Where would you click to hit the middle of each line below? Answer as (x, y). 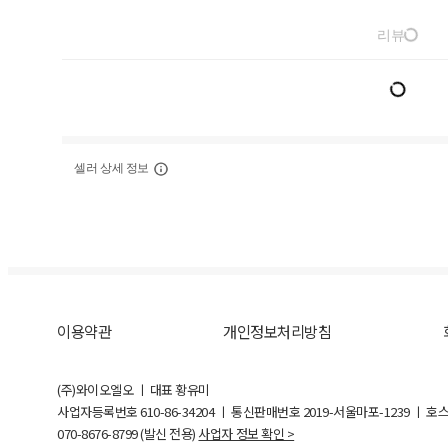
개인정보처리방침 (277, 331)
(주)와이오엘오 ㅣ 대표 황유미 (133, 390)
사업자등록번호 (99, 412)
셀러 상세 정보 (112, 168)
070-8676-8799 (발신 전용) (126, 434)
